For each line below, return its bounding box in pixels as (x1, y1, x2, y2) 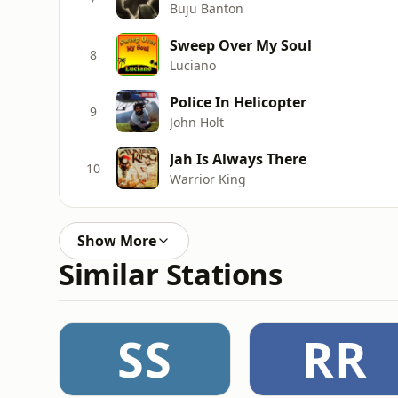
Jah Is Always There (170, 148, 306, 169)
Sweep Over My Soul (170, 35, 312, 55)
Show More (77, 231, 156, 251)
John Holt (170, 113, 224, 131)
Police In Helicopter (170, 92, 306, 112)
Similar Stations (59, 254, 283, 294)
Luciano (170, 56, 216, 74)
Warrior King (170, 170, 246, 187)
